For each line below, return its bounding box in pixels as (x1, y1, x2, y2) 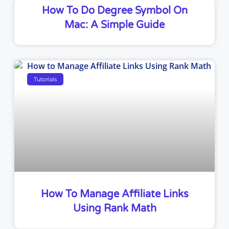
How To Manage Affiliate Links (40, 188, 189, 201)
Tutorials (34, 75, 57, 83)
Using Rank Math (73, 202, 156, 215)
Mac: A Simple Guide (64, 19, 165, 32)
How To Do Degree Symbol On (41, 5, 188, 17)
